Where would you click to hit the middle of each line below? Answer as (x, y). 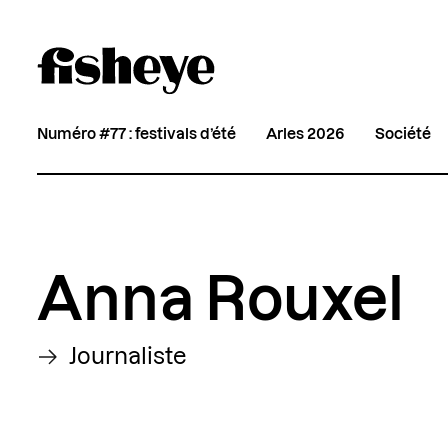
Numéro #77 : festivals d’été (137, 134)
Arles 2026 (306, 134)
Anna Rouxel (221, 301)
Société (403, 134)
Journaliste (127, 357)
